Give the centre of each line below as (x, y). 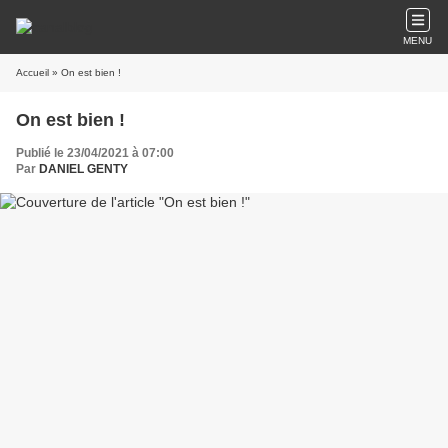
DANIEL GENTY (83, 169)
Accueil (32, 72)
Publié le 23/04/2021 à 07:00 (95, 153)
